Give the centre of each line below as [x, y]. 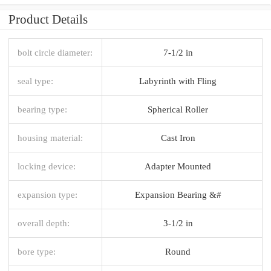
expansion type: [47, 194]
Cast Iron [178, 137]
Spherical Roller [178, 109]
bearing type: [42, 109]
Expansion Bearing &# [178, 194]
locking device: [47, 166]
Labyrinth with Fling [178, 80]
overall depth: [44, 223]
